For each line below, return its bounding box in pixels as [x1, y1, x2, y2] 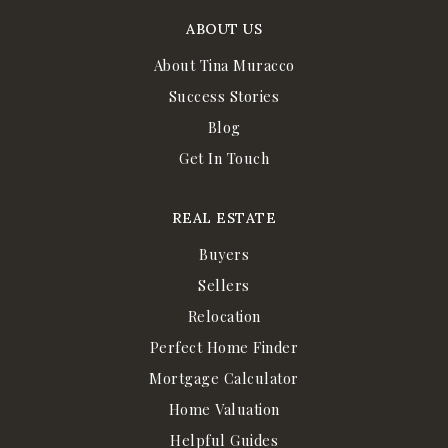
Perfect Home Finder [149, 336, 299, 357]
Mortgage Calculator [149, 367, 299, 388]
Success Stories [168, 85, 280, 106]
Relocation [187, 305, 261, 326]
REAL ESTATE [171, 208, 277, 227]
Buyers [199, 243, 249, 264]
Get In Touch [179, 147, 269, 168]
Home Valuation [168, 398, 280, 419]
